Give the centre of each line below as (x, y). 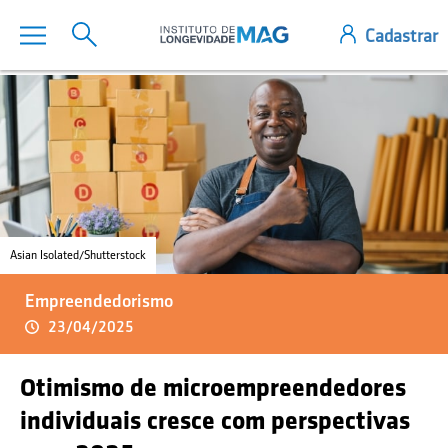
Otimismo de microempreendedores (213, 387)
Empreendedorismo (99, 301)
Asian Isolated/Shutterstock (78, 255)
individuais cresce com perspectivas (215, 420)
